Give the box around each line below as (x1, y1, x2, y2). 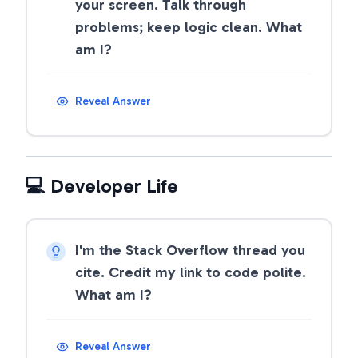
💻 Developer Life (26, 174, 178, 197)
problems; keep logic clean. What (75, 18, 302, 36)
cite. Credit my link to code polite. (75, 264, 306, 281)
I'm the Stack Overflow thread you (75, 241, 305, 259)
